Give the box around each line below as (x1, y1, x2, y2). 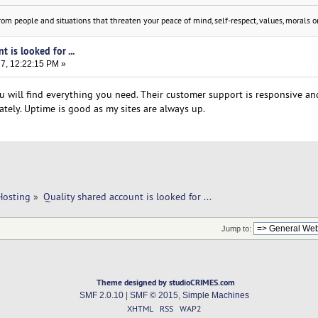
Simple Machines (182, 290, 249, 300)
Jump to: (221, 224, 251, 233)
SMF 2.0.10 (79, 290, 124, 300)
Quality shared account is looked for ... (43, 190, 212, 203)
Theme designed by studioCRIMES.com (97, 276, 236, 287)
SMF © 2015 (129, 290, 178, 300)
